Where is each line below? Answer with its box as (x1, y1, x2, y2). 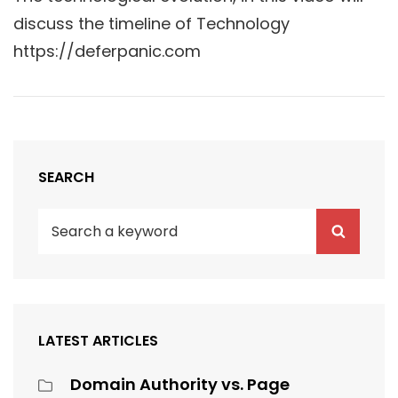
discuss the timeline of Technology (13, 12, 290, 36)
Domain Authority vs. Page (70, 373, 290, 396)
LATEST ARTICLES (38, 330, 158, 352)
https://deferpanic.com (13, 40, 201, 63)
